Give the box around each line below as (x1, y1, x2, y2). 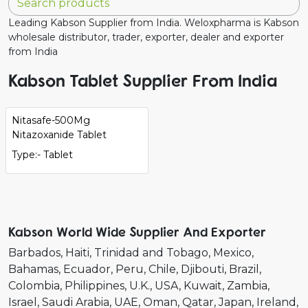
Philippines (65, 278, 124, 292)
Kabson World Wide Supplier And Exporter (8, 223, 266, 239)
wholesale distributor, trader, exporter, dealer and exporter (8, 30, 284, 43)
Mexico (213, 245, 252, 259)
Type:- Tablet (12, 148, 73, 161)
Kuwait (184, 278, 222, 292)
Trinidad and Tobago (94, 245, 208, 259)
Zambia (227, 278, 267, 292)
